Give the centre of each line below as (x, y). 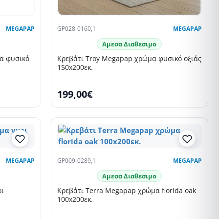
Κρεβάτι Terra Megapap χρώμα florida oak (126, 191)
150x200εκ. (75, 67)
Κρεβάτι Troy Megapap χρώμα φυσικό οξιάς (129, 59)
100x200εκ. (75, 199)
